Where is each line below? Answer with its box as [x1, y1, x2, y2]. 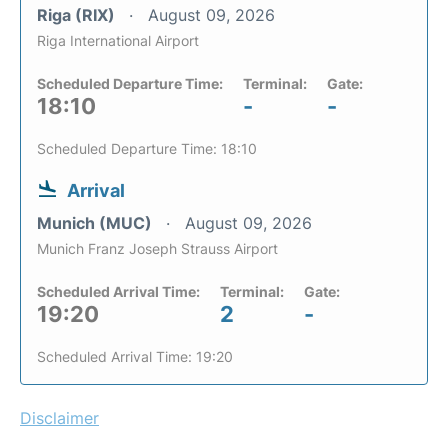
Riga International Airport [37, 32, 199, 50]
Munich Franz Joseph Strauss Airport [37, 240, 278, 258]
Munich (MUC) [37, 213, 156, 234]
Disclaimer [20, 408, 99, 429]
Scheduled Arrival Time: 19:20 [37, 348, 233, 366]
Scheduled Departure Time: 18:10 [37, 140, 257, 158]
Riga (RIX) [37, 5, 119, 26]
